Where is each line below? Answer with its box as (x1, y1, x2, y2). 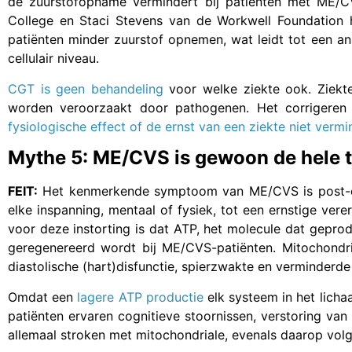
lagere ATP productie (77, 288, 203, 305)
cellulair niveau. (8, 50, 99, 67)
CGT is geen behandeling (8, 80, 163, 97)
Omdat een (8, 288, 78, 305)
